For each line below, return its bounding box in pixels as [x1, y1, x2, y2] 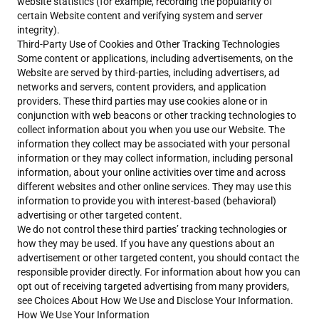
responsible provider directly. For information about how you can [17, 266, 300, 278]
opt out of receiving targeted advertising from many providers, [17, 281, 289, 292]
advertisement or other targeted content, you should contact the [17, 252, 299, 263]
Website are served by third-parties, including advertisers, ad [17, 67, 280, 78]
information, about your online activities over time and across [17, 167, 286, 178]
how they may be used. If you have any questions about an [17, 238, 275, 249]
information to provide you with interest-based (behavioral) [17, 195, 276, 206]
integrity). [17, 24, 60, 36]
